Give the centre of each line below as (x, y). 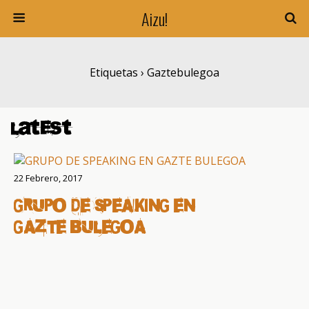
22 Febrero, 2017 (48, 178)
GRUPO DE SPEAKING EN (105, 206)
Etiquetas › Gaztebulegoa (154, 72)
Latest (41, 129)
